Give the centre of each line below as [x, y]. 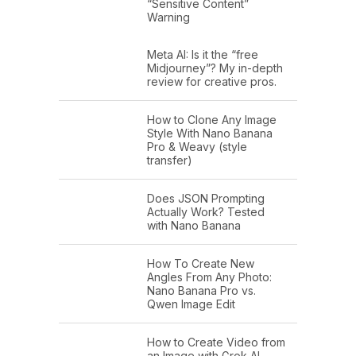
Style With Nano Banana [210, 133]
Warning [168, 17]
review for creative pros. [212, 81]
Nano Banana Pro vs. [201, 290]
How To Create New [201, 263]
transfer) [170, 160]
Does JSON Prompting [206, 198]
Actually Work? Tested [206, 211]
